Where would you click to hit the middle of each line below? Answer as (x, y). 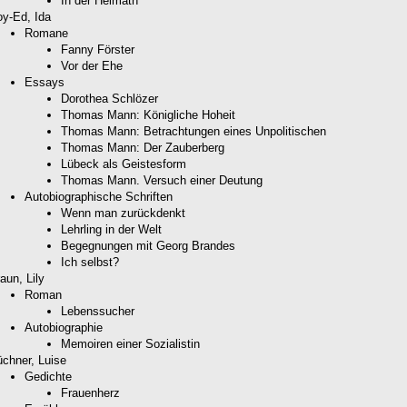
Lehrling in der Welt (111, 229)
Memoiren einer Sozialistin (130, 343)
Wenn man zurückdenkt (123, 213)
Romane (46, 33)
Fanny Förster (98, 49)
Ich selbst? (90, 262)
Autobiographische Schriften (99, 196)
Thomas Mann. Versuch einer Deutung (162, 180)
